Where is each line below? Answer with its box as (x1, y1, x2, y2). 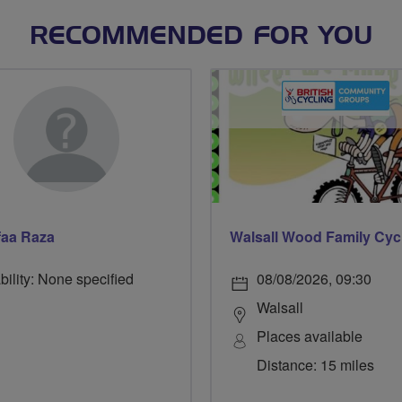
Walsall (257, 296, 303, 318)
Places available (257, 325, 363, 346)
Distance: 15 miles (257, 354, 374, 375)
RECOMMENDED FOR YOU (29, 23, 373, 49)
